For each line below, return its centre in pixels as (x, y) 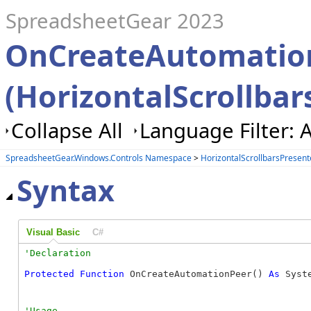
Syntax (66, 191)
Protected (49, 274)
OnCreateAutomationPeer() (196, 274)
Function (102, 274)
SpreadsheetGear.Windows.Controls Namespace (99, 158)
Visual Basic (53, 232)
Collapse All (67, 131)
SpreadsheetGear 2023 (115, 21)
